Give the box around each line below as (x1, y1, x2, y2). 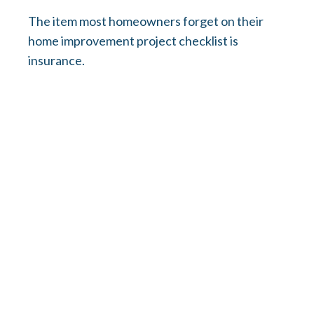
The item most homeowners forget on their (28, 13, 264, 29)
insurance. (28, 53, 85, 69)
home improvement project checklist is (28, 33, 238, 49)
